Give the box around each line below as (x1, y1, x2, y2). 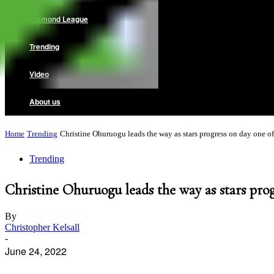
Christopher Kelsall (5, 221, 80, 232)
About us (29, 96, 61, 107)
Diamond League (29, 13, 88, 24)
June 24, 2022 (5, 243, 67, 258)
